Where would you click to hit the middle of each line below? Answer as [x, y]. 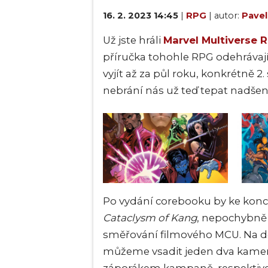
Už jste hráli [133, 40]
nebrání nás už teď [152, 90]
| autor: [225, 15]
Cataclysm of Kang [150, 218]
